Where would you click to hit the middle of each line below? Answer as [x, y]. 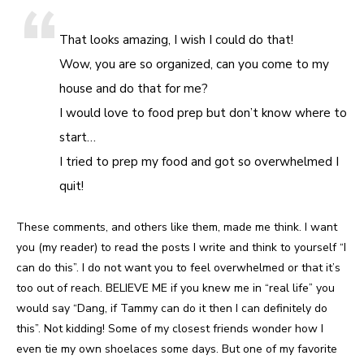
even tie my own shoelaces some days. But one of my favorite [177, 349]
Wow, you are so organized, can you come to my [195, 63]
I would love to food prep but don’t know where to [204, 112]
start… [78, 136]
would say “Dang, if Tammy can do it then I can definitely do [172, 308]
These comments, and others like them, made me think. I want [177, 227]
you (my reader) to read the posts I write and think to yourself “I [181, 247]
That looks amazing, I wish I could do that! [177, 39]
